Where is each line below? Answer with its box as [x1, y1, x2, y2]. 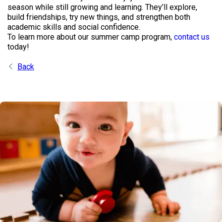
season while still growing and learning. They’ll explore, [7, 2, 197, 12]
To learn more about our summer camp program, [7, 32, 174, 42]
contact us [174, 32, 210, 42]
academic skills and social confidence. [7, 22, 142, 32]
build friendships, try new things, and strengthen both [7, 12, 190, 22]
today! [7, 42, 29, 52]
